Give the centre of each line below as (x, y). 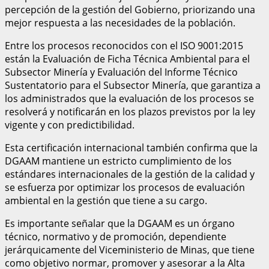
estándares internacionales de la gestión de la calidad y (130, 174)
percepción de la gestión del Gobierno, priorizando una (130, 9)
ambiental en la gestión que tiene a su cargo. (106, 200)
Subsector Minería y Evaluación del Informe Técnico (121, 72)
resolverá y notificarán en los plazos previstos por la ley (130, 111)
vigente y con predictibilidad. (70, 125)
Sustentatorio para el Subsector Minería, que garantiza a (133, 85)
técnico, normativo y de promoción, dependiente (116, 236)
